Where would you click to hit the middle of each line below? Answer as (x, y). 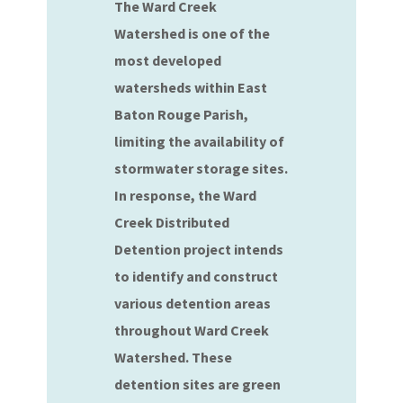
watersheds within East (191, 87)
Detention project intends (199, 249)
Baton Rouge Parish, (182, 114)
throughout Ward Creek (192, 330)
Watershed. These (174, 357)
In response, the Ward (186, 195)
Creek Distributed (172, 222)
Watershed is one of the (193, 33)
